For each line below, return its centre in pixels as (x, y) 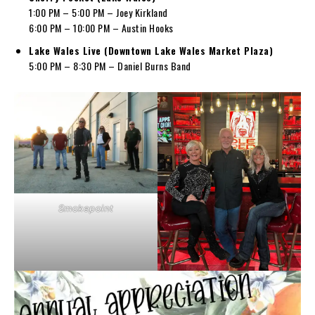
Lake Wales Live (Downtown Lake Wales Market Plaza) (151, 50)
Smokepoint (86, 208)
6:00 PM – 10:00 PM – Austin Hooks (101, 27)
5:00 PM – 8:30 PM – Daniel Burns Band (110, 65)
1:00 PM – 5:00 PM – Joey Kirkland (98, 12)
